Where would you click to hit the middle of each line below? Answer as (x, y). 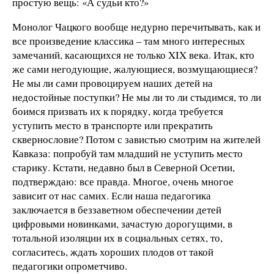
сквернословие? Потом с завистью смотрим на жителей (136, 139)
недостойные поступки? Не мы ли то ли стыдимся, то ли (137, 97)
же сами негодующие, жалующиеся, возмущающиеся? (135, 68)
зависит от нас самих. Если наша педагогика (112, 195)
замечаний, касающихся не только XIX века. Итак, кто (133, 54)
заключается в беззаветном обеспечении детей (117, 209)
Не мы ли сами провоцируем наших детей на (113, 83)
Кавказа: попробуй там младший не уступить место (128, 153)
